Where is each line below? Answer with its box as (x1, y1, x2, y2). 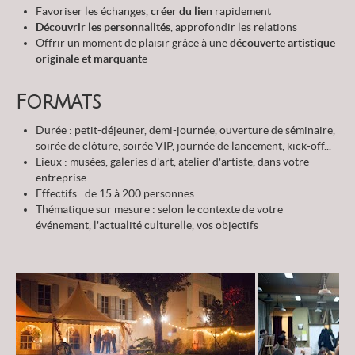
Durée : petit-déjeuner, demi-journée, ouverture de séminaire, (36, 124, 335, 137)
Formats (16, 91, 101, 114)
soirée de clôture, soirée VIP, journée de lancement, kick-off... (36, 139, 331, 153)
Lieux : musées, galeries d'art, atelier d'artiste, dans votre (36, 155, 309, 169)
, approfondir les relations (170, 21, 300, 34)
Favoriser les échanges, (36, 5, 151, 18)
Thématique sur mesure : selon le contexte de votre (36, 203, 283, 216)
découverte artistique (230, 36, 335, 50)
